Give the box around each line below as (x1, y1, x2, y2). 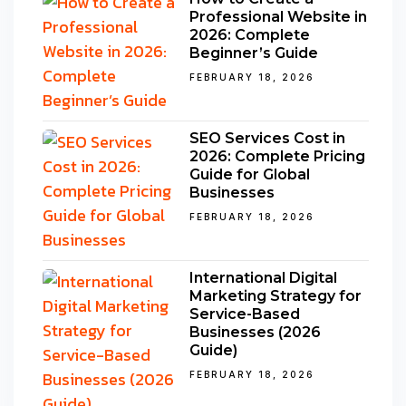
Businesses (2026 (189, 323, 321, 341)
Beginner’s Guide (189, 43, 318, 62)
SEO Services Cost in (189, 129, 345, 147)
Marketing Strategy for (189, 286, 362, 304)
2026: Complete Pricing (189, 147, 365, 165)
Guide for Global (189, 165, 310, 183)
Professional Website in (189, 7, 367, 25)
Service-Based (189, 304, 300, 323)
